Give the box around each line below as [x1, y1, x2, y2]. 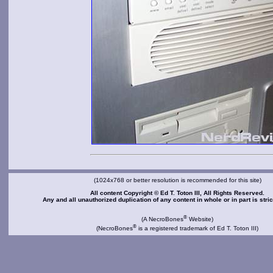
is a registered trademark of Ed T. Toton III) [136, 224, 258, 232]
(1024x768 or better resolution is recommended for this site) [93, 177, 261, 183]
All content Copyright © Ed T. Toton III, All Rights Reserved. [90, 190, 264, 196]
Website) [187, 216, 213, 223]
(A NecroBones [141, 216, 183, 223]
